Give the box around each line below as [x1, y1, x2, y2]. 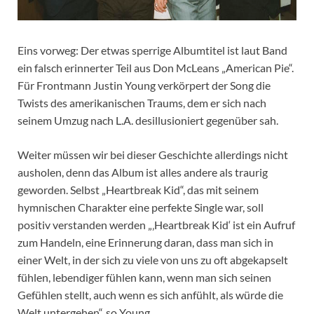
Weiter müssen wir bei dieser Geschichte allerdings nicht [18, 147, 288, 161]
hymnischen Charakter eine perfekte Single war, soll [18, 200, 264, 214]
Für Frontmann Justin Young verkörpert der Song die [18, 78, 271, 92]
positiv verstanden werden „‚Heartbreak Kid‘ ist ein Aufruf [18, 217, 295, 231]
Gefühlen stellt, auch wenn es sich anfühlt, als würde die [18, 287, 283, 301]
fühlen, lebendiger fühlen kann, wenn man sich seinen [18, 270, 271, 284]
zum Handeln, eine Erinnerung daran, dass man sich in [18, 235, 273, 249]
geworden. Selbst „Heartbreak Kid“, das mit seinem [18, 182, 259, 196]
